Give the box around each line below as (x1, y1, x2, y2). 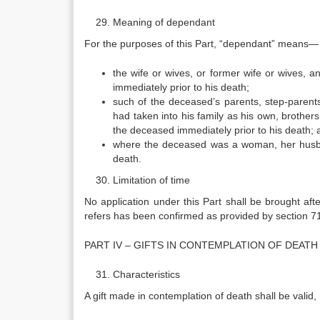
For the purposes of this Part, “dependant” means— (84, 38, 319, 49)
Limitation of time (113, 174, 190, 186)
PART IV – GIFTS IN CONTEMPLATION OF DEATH (84, 239, 318, 251)
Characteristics (113, 269, 180, 280)
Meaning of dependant (113, 16, 215, 28)
